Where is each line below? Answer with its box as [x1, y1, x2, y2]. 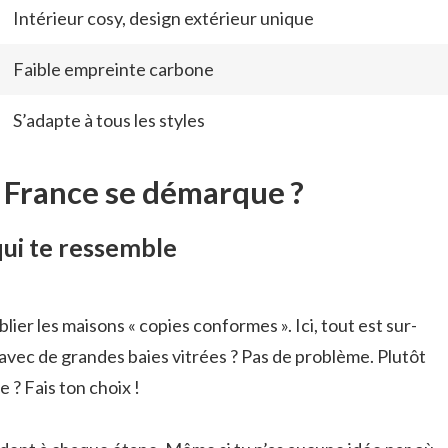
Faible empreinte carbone [13, 57, 214, 80]
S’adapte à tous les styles [13, 108, 205, 131]
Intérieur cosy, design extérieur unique [13, 6, 314, 29]
